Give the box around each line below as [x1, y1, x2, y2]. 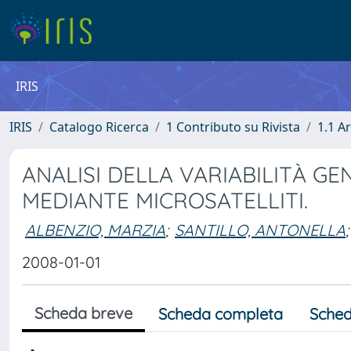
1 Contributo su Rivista [166, 118, 300, 136]
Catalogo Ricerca [49, 118, 149, 136]
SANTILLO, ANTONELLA [175, 219, 346, 240]
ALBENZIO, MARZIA [25, 219, 165, 240]
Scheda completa [158, 304, 283, 324]
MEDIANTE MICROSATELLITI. [22, 186, 308, 214]
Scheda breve [34, 303, 132, 323]
